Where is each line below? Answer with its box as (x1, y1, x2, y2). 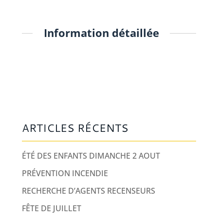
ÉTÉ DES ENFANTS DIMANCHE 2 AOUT (21, 150, 160, 161)
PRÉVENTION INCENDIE (21, 167, 108, 179)
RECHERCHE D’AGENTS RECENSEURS (21, 185, 155, 196)
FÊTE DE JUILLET (21, 202, 81, 214)
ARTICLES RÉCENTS (21, 120, 128, 135)
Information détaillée (43, 25, 159, 41)
